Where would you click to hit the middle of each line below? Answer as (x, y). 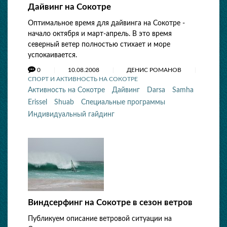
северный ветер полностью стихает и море (99, 45)
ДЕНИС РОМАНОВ (155, 70)
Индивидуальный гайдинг (71, 115)
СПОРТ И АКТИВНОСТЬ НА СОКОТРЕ (83, 79)
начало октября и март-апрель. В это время (100, 34)
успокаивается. (52, 55)
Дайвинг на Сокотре (69, 7)
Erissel (37, 102)
